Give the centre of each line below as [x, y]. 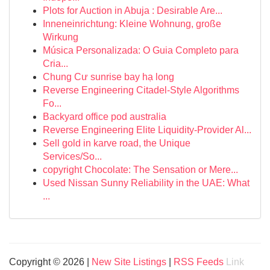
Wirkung [61, 37]
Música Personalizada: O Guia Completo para [141, 50]
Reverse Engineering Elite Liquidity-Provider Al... [147, 130]
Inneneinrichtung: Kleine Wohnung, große [132, 24]
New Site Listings [129, 262]
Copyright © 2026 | [50, 262]
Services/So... [72, 156]
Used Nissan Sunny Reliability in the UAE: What [146, 183]
